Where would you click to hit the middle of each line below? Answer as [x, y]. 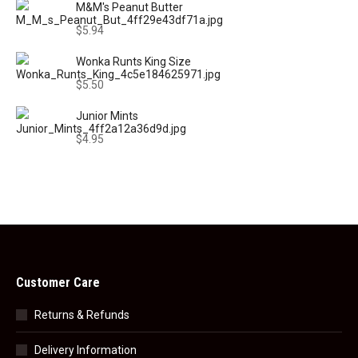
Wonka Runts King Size [133, 62]
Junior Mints [107, 116]
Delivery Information [86, 350]
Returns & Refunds [82, 315]
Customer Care [58, 282]
